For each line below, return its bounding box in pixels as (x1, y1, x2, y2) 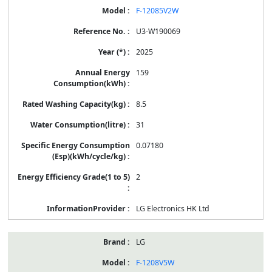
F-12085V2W (135, 5, 178, 16)
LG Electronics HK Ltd (135, 203, 209, 214)
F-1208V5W (135, 257, 174, 268)
